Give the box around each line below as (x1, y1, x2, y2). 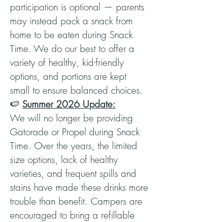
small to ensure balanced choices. (10, 84, 143, 97)
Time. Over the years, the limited (10, 139, 137, 152)
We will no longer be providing (10, 111, 133, 124)
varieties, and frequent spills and (10, 167, 136, 180)
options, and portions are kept (10, 70, 126, 83)
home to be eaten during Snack (10, 28, 133, 41)
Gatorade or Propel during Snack (10, 125, 140, 138)
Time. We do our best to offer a (10, 42, 134, 55)
